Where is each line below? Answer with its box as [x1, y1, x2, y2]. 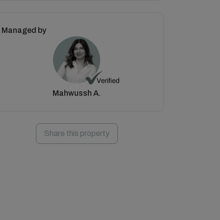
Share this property [44, 129, 110, 137]
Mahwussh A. [53, 89, 101, 97]
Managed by [1, 26, 46, 34]
